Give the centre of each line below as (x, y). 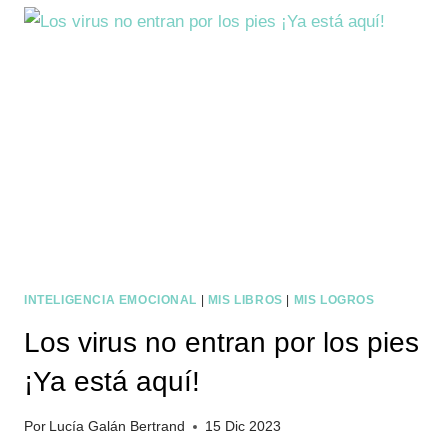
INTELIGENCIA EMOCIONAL (111, 300)
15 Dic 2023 (243, 426)
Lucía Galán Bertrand (117, 426)
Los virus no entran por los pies (221, 343)
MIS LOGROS (334, 300)
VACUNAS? (141, 43)
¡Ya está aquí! (112, 382)
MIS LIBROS (245, 300)
